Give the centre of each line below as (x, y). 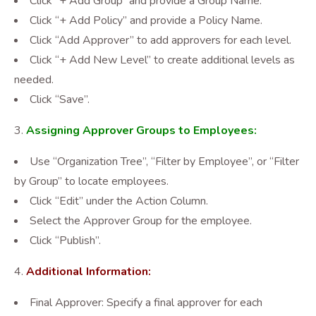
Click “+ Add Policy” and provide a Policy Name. (146, 20)
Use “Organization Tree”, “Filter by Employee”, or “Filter (164, 162)
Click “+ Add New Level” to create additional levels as (162, 60)
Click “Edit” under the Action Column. (119, 201)
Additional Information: (89, 272)
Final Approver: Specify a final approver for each (146, 303)
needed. (34, 80)
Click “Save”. (60, 99)
